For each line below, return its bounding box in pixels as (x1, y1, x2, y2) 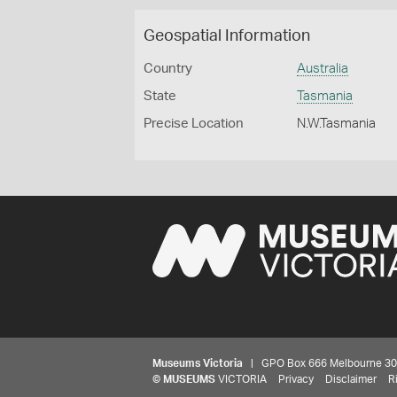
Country (144, 62, 192, 75)
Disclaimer (325, 374, 377, 385)
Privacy (278, 374, 314, 385)
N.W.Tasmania (297, 117, 377, 130)
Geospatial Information (144, 28, 310, 44)
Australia (297, 62, 349, 75)
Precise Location (144, 117, 244, 130)
